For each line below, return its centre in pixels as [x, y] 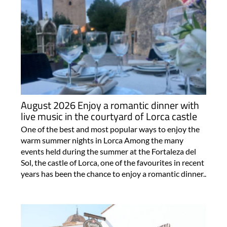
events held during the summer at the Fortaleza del [108, 151]
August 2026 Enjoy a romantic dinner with [110, 105]
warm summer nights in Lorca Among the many [102, 140]
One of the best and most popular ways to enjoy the [110, 129]
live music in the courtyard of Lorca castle [109, 116]
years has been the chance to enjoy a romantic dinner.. [113, 173]
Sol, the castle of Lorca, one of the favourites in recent [112, 162]
